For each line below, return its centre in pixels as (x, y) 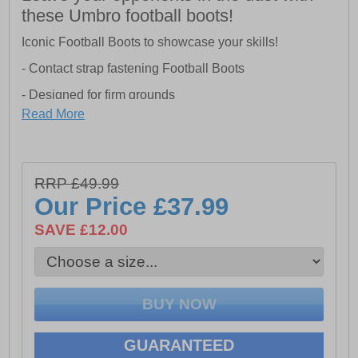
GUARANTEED (179, 346)
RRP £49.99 (77, 184)
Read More (54, 114)
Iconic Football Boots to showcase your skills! (150, 42)
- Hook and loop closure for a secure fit (131, 121)
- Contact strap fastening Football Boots (133, 69)
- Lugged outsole (70, 148)
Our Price (94, 207)
